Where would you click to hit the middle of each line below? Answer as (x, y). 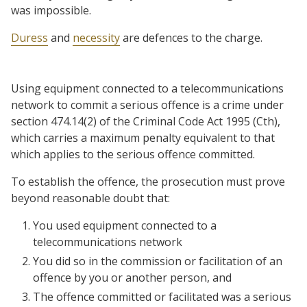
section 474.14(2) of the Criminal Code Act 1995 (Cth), (146, 121)
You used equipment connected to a (125, 225)
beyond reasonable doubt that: (90, 198)
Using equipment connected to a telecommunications (147, 88)
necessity (96, 38)
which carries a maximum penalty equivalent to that (143, 138)
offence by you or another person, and (132, 278)
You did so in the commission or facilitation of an (158, 261)
